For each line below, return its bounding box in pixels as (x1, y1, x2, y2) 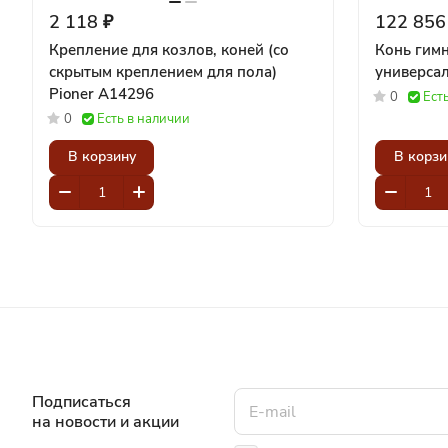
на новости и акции (32, 411, 179, 433)
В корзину (67, 147, 136, 167)
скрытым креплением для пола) (49, 61, 277, 82)
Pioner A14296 (49, 83, 154, 104)
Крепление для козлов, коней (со (49, 39, 289, 60)
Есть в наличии (97, 109, 190, 128)
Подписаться (32, 391, 131, 413)
